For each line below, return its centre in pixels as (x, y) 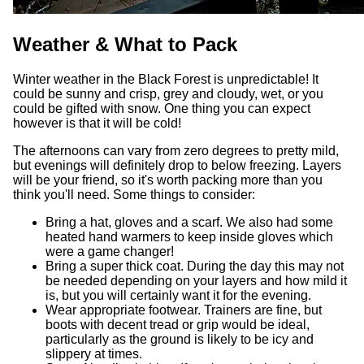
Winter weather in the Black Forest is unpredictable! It (166, 79)
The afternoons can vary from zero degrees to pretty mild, (176, 150)
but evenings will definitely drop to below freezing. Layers (177, 165)
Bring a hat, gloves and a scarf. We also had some (189, 222)
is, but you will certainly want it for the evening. (178, 295)
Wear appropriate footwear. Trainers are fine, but (184, 310)
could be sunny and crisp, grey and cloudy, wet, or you (168, 93)
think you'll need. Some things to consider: (134, 194)
